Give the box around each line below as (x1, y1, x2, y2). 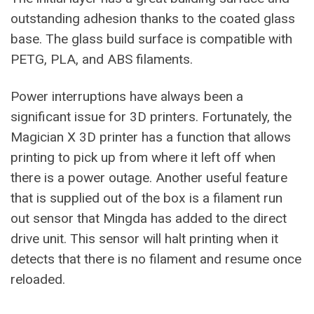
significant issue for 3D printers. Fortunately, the (11, 109, 292, 125)
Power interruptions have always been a (11, 88, 243, 105)
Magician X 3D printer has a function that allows (11, 129, 291, 146)
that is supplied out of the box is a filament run (11, 190, 282, 207)
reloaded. (11, 271, 65, 288)
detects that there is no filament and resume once (11, 251, 301, 268)
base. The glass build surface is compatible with (11, 31, 292, 48)
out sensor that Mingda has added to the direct (11, 210, 287, 227)
